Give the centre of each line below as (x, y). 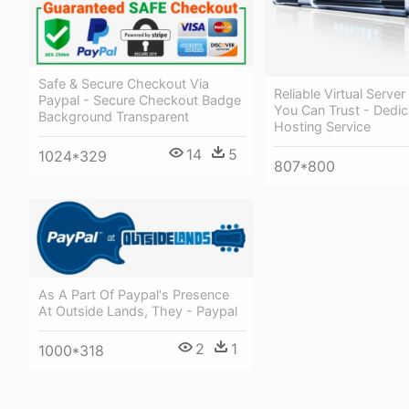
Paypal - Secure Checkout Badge (140, 100)
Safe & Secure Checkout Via (124, 83)
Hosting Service (322, 127)
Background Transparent (114, 116)
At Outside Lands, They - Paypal (138, 310)
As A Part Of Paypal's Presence (134, 294)
